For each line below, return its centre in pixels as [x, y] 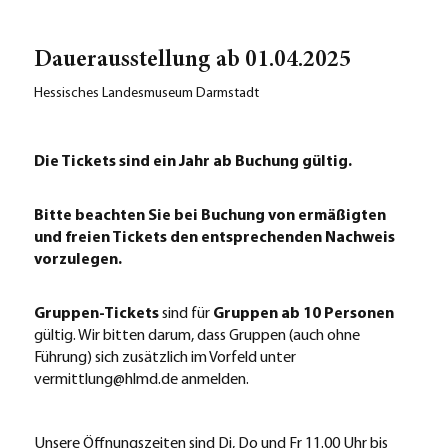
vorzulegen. [77, 260]
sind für [185, 314]
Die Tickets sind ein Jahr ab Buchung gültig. [192, 162]
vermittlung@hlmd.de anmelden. [141, 380]
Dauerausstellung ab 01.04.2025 [192, 61]
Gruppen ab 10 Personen [303, 314]
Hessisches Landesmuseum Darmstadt [146, 93]
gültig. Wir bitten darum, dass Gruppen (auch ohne [196, 336]
